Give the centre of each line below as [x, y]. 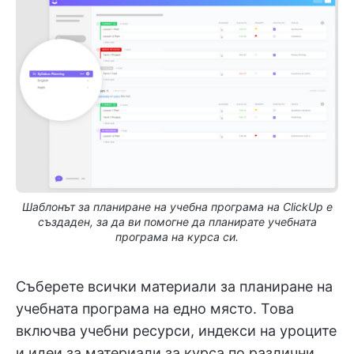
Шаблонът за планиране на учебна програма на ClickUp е [177, 207]
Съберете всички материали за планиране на [174, 287]
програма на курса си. [177, 237]
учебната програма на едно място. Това [155, 309]
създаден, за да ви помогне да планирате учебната [177, 222]
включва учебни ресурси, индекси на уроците [176, 331]
